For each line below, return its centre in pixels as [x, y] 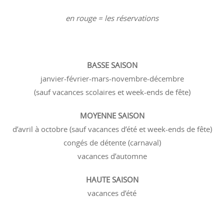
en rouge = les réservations [112, 18]
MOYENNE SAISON [112, 115]
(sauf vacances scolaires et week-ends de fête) [112, 92]
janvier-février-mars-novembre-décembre [112, 78]
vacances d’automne [112, 156]
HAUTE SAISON [112, 179]
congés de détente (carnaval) [112, 142]
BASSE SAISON [112, 65]
